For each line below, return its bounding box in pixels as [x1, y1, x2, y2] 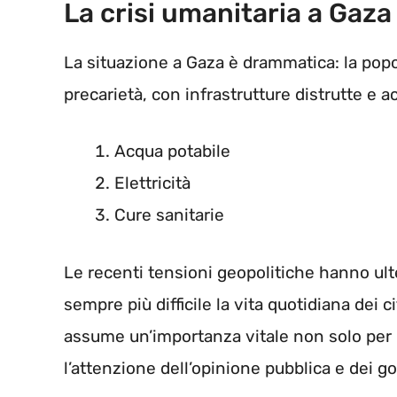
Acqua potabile [114, 141, 230, 162]
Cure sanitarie [114, 205, 224, 226]
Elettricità [114, 173, 191, 194]
